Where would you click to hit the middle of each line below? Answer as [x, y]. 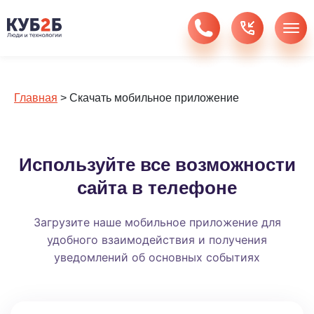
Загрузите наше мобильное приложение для [157, 222]
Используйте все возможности [157, 165]
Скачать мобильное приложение [154, 98]
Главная [36, 98]
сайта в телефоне [157, 188]
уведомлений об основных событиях [157, 257]
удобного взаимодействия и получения [157, 240]
